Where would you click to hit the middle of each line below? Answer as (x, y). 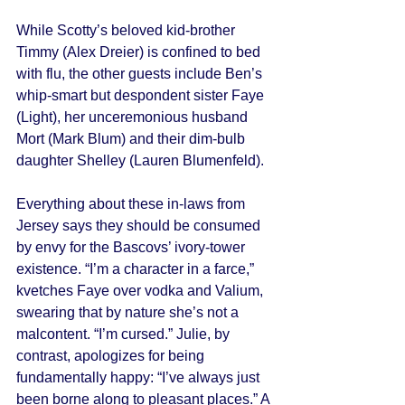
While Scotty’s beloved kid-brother (127, 30)
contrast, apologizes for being (112, 356)
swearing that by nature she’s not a (129, 312)
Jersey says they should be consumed (140, 226)
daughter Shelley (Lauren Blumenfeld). (142, 160)
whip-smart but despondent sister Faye (142, 95)
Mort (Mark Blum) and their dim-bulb (132, 139)
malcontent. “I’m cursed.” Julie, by (125, 334)
